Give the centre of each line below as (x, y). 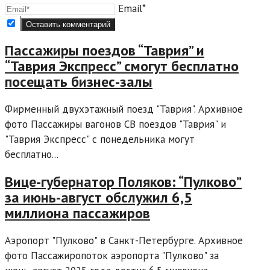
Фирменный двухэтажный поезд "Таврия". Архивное (124, 109)
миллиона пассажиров (77, 213)
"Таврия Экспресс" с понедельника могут (100, 140)
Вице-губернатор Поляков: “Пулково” (123, 182)
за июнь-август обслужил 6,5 (99, 198)
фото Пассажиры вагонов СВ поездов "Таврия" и (115, 124)
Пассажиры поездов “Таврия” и (105, 51)
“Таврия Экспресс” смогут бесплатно (122, 66)
